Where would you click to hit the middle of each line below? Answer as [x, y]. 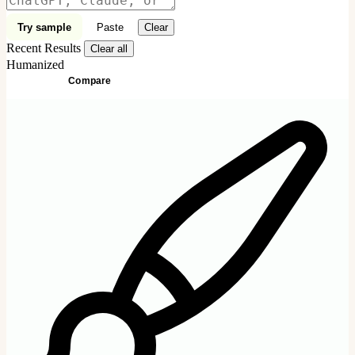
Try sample [44, 27]
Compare [90, 81]
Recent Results [44, 48]
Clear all [109, 49]
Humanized [35, 65]
